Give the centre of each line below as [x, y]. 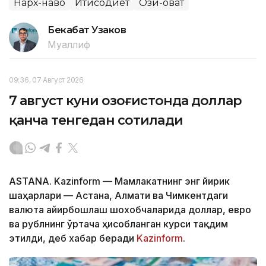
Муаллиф [69, 45]
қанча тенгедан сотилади [96, 121]
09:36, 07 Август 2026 [46, 80]
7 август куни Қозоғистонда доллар [125, 101]
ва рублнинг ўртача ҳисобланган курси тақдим [118, 224]
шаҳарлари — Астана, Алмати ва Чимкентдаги [118, 196]
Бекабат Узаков [87, 30]
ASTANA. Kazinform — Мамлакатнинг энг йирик [119, 181]
